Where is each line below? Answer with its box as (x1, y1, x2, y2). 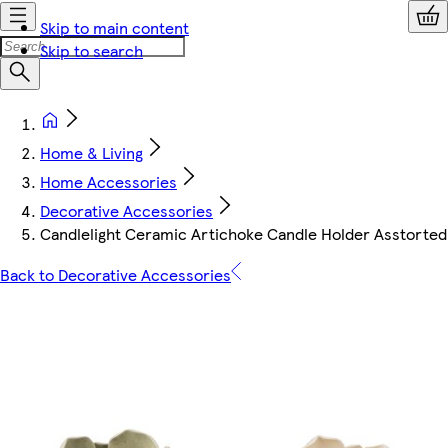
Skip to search (40, 39, 143, 62)
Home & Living (40, 141, 143, 164)
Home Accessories (40, 170, 177, 193)
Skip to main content (40, 16, 189, 39)
